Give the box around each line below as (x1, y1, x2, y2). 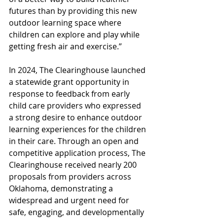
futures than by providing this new (9, 5, 139, 17)
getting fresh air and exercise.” (9, 41, 122, 52)
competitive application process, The (9, 147, 147, 159)
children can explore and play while (9, 29, 142, 40)
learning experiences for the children (9, 124, 148, 135)
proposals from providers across (9, 171, 133, 183)
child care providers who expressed (9, 100, 143, 111)
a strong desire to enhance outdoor (9, 112, 144, 123)
